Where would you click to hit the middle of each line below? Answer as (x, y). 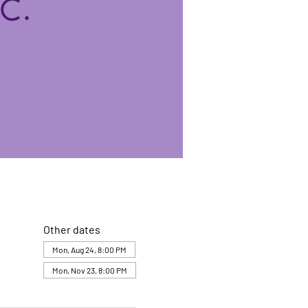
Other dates (71, 230)
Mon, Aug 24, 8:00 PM (89, 250)
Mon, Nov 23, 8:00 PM (89, 271)
